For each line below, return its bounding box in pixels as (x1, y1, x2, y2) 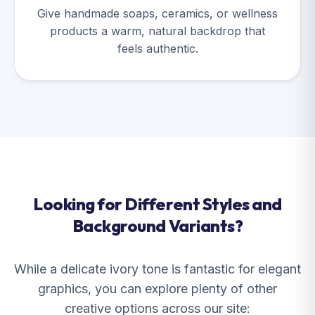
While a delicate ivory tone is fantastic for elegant (14, 262, 301, 276)
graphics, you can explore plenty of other (38, 281, 277, 296)
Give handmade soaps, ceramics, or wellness (37, 6, 278, 20)
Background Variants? (72, 215, 243, 236)
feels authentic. (117, 41, 198, 56)
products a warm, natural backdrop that (50, 24, 265, 38)
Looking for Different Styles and (33, 193, 282, 214)
